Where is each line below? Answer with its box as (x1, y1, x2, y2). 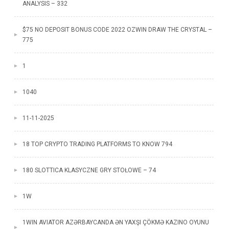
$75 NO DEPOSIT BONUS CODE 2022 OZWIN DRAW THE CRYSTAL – (22, 26, 212, 33)
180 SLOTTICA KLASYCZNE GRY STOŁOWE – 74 (22, 167, 156, 174)
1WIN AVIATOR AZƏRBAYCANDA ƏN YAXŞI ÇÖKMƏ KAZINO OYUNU (22, 219, 209, 226)
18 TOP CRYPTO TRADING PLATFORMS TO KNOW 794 (22, 141, 172, 148)
